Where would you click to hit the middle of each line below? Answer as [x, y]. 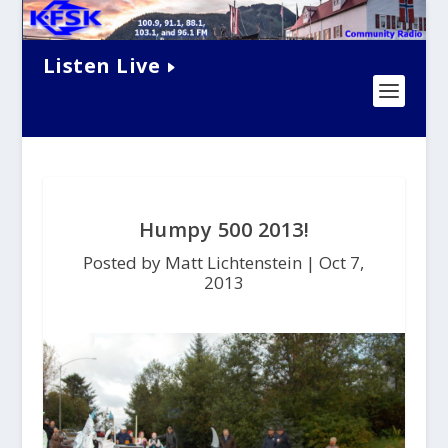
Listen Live [101, 65]
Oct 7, [342, 263]
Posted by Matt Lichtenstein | [201, 263]
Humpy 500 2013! [224, 230]
